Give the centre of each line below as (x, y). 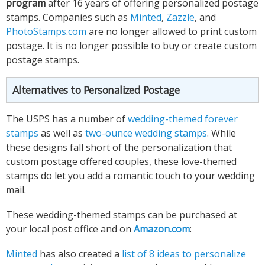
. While (222, 133)
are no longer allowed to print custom (172, 32)
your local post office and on (70, 229)
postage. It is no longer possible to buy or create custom (131, 46)
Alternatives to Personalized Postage (96, 90)
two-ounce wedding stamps (146, 133)
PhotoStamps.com (46, 32)
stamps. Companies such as (68, 17)
